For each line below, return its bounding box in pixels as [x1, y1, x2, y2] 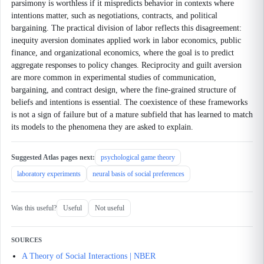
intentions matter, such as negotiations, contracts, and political [11, 11, 217, 20]
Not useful [95, 203, 124, 212]
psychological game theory [101, 153, 175, 161]
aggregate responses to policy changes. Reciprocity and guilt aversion [11, 61, 242, 70]
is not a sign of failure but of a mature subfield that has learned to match [11, 110, 253, 119]
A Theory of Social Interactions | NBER [22, 252, 156, 260]
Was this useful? [11, 203, 57, 212]
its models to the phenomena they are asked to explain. [11, 123, 193, 131]
